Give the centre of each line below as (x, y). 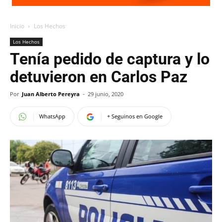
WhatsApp (52, 116)
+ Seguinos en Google (135, 116)
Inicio (17, 26)
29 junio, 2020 (106, 94)
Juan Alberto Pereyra (51, 94)
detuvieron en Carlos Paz (99, 77)
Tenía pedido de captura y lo (110, 59)
